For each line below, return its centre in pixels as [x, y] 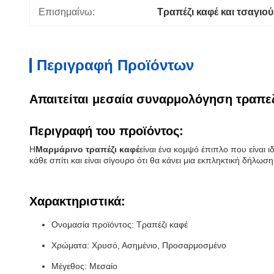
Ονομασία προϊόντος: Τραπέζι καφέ [120, 224]
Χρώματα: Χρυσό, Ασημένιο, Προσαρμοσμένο [139, 245]
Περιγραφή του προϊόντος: [106, 131]
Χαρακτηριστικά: [77, 201]
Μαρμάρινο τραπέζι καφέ [87, 149]
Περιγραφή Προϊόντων [115, 65]
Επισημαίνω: [67, 12]
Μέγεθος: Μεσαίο [84, 266]
